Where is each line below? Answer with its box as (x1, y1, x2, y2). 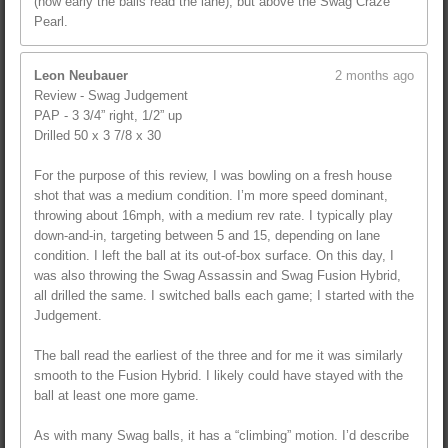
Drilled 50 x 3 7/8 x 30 (34, 128, 161, 144)
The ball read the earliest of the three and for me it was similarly (34, 348, 403, 364)
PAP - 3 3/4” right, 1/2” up (34, 108, 182, 124)
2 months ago (335, 68, 414, 84)
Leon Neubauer (34, 68, 128, 84)
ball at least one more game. (34, 388, 199, 404)
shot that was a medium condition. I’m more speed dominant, (34, 188, 388, 204)
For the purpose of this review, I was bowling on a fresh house (34, 168, 392, 184)
